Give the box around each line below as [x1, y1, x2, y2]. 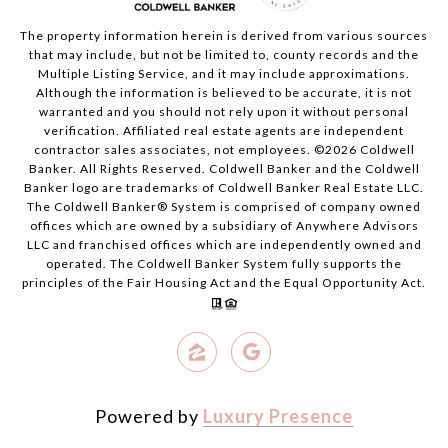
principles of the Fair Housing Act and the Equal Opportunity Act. [22, 275, 426, 291]
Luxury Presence [203, 405, 353, 428]
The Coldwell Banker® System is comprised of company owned [27, 199, 421, 215]
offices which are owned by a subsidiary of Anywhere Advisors [29, 218, 419, 234]
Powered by [95, 405, 203, 428]
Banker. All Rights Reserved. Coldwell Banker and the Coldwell [28, 161, 420, 177]
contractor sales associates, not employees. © [33, 142, 325, 158]
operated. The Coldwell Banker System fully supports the [46, 256, 402, 272]
